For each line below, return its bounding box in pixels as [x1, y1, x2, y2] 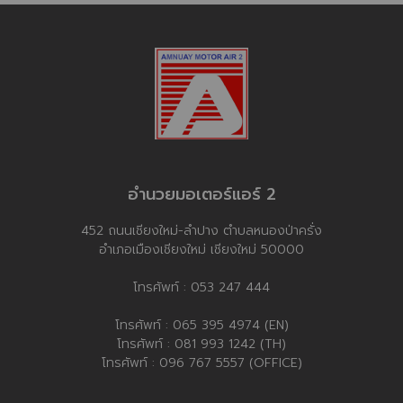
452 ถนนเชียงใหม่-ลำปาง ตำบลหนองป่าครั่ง [81, 221, 322, 240]
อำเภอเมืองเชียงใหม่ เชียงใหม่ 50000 [99, 240, 304, 259]
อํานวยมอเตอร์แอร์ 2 [127, 182, 276, 207]
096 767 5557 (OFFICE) [158, 354, 302, 372]
